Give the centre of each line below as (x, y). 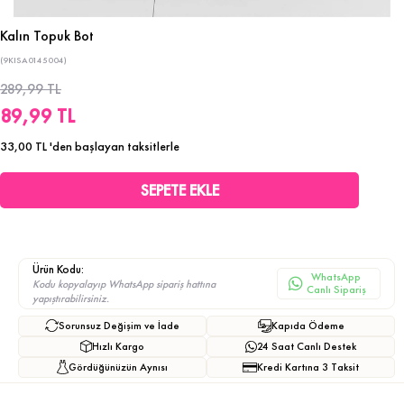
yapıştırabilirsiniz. (71, 298)
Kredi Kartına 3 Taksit (308, 367)
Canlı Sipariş (336, 290)
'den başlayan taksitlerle (115, 146)
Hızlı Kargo (119, 347)
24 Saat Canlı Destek (307, 347)
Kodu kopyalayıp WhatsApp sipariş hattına (124, 284)
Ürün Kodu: (58, 269)
